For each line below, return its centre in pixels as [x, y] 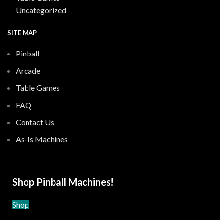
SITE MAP [22, 33]
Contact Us [35, 122]
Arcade [28, 70]
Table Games [38, 87]
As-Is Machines [42, 139]
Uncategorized [41, 10]
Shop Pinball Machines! [63, 181]
